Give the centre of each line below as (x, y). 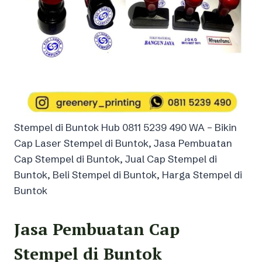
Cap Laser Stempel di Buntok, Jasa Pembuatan (123, 143)
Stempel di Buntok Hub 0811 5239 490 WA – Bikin (125, 127)
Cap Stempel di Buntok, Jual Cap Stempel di (116, 158)
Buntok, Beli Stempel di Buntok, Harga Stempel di (128, 174)
